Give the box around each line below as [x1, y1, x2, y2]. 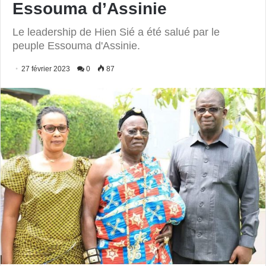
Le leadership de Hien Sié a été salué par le [12, 26, 220, 38]
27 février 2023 [21, 65, 70, 73]
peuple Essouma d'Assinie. [12, 40, 140, 52]
